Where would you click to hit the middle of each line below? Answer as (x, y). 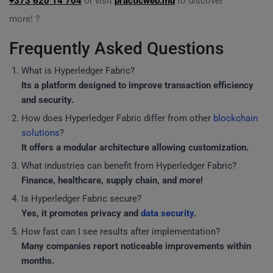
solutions (41, 133)
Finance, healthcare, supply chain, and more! (112, 180)
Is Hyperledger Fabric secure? (81, 199)
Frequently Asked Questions (116, 48)
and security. (48, 100)
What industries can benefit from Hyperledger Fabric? (129, 166)
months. (38, 261)
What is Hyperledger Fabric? (78, 71)
